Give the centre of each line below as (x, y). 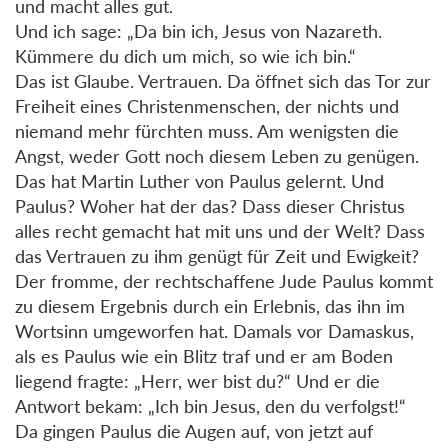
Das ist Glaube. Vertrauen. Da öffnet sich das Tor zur (223, 80)
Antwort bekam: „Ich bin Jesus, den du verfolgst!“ (210, 405)
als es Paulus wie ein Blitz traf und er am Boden (204, 355)
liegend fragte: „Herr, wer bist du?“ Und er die (197, 380)
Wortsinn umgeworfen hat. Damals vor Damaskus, (214, 330)
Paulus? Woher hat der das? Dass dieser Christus (210, 205)
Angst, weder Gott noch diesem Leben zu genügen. (217, 155)
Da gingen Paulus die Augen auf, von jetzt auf (194, 430)
